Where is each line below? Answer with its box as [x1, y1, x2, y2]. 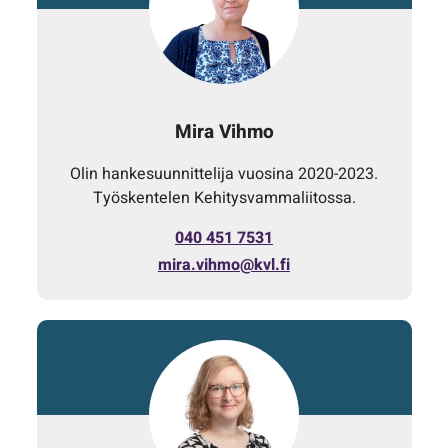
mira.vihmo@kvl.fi [158, 252, 290, 277]
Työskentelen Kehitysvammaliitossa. [92, 185, 356, 210]
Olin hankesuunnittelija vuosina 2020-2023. [70, 161, 378, 186]
